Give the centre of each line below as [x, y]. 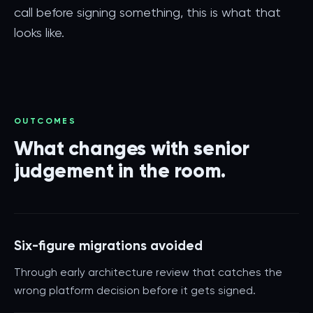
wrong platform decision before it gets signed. [135, 291]
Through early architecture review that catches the [148, 272]
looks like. [39, 32]
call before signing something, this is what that [147, 12]
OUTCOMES [45, 121]
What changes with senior [132, 148]
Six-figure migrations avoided [108, 246]
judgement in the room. [120, 171]
